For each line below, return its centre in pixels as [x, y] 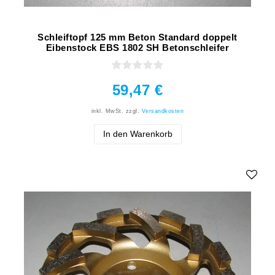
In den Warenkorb [137, 134]
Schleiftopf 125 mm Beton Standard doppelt [137, 37]
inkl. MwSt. [107, 111]
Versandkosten [163, 111]
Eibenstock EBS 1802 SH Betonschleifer [137, 47]
